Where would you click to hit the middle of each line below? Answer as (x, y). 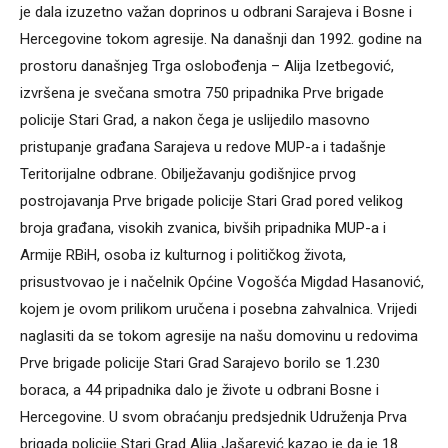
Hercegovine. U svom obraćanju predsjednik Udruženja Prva (213, 416)
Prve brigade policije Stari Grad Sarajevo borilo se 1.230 (200, 362)
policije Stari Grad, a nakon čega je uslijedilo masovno (195, 119)
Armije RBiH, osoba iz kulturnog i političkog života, (183, 254)
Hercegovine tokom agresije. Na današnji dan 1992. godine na (221, 38)
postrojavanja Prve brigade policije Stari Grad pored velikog (211, 200)
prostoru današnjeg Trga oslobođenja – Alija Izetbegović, (207, 65)
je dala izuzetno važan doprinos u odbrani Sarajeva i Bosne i (216, 11)
